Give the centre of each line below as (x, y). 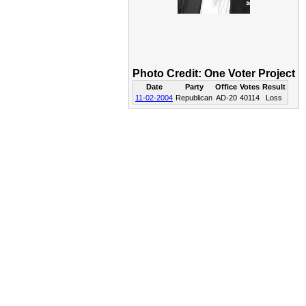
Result (274, 87)
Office (226, 87)
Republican (194, 98)
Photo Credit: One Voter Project (214, 73)
